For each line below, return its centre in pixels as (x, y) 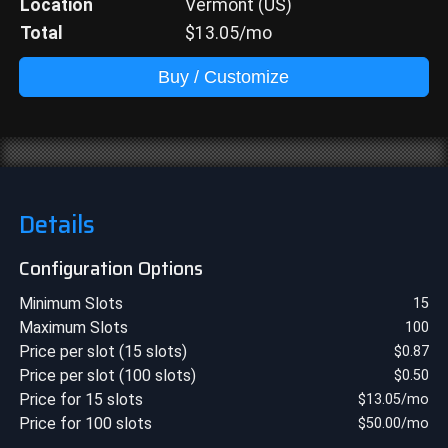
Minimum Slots (70, 303)
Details (56, 224)
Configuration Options (110, 268)
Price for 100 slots (85, 423)
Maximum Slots (73, 327)
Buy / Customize (224, 76)
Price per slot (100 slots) (107, 375)
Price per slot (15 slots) (102, 351)
